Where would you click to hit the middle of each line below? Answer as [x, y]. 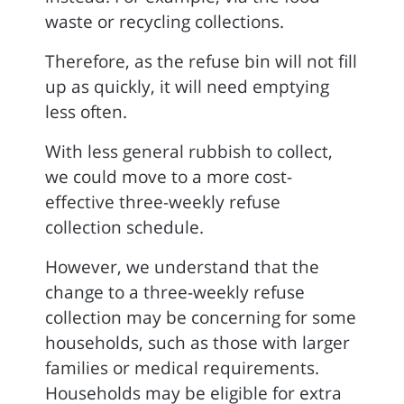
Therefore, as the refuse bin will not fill [201, 61]
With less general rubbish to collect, [189, 151]
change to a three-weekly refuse [175, 292]
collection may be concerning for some [201, 317]
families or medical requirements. [182, 368]
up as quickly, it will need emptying [187, 87]
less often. [86, 112]
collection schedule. [124, 227]
